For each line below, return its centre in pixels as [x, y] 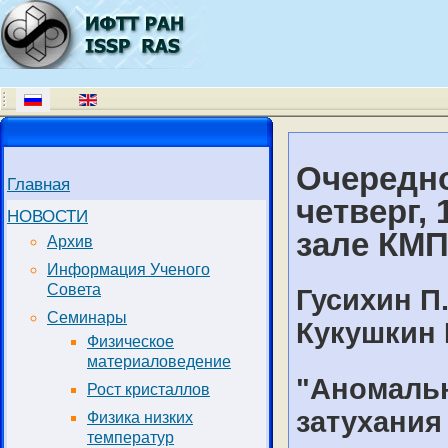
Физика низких [140, 418]
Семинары [87, 318]
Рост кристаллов [148, 390]
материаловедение [159, 362]
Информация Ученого [128, 270]
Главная [38, 183]
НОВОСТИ [47, 216]
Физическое [130, 342]
